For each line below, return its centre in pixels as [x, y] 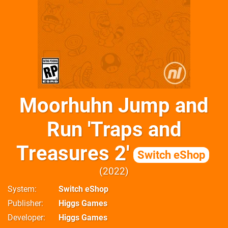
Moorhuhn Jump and [114, 106]
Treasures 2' [73, 153]
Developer [25, 218]
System [21, 189]
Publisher [24, 203]
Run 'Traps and [114, 130]
